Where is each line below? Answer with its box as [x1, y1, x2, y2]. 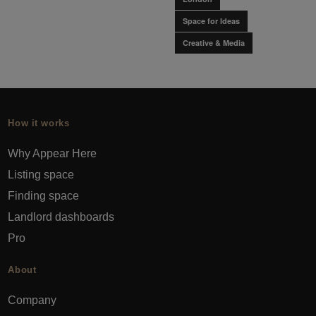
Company [8, 293, 57, 306]
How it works [8, 118, 70, 128]
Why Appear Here [8, 147, 97, 159]
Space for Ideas [183, 16, 240, 27]
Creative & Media [183, 37, 245, 49]
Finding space [8, 189, 80, 202]
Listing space [8, 168, 75, 181]
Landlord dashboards [8, 210, 115, 223]
